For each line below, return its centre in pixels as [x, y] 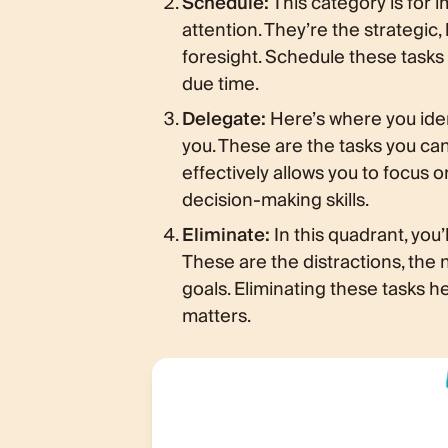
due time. [220, 84]
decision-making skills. [275, 200]
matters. [216, 316]
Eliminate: [226, 235]
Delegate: [224, 119]
